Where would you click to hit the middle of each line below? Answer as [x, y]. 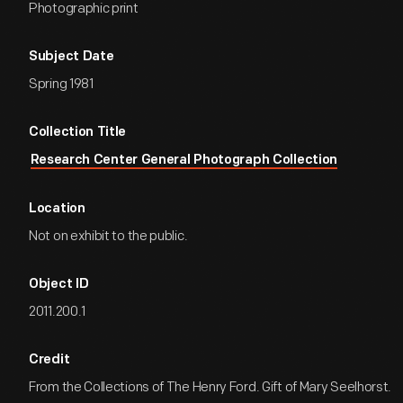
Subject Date [72, 57]
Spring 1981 [61, 84]
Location [57, 209]
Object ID [59, 285]
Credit [49, 360]
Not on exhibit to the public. [108, 236]
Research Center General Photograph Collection [184, 161]
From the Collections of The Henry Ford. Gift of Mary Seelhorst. [210, 387]
